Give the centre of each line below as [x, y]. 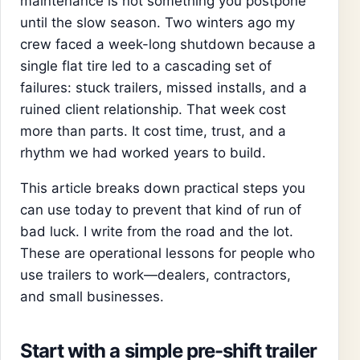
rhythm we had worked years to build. [143, 153]
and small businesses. [92, 296]
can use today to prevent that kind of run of [161, 209]
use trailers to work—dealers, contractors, [155, 274]
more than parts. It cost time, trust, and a [153, 131]
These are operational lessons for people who [168, 253]
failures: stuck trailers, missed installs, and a [164, 88]
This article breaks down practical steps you [163, 188]
